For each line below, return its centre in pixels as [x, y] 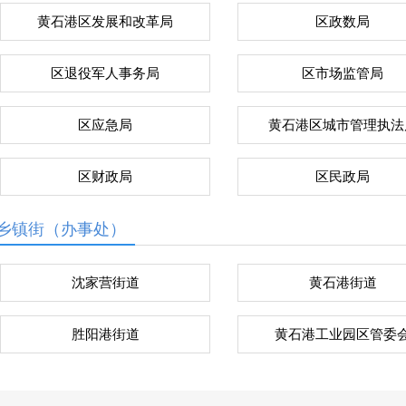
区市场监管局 [343, 73]
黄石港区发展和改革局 [105, 22]
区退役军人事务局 [105, 73]
